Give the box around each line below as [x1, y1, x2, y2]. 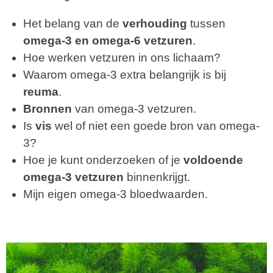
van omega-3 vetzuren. [72, 102, 196, 115]
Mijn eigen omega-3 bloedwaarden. [23, 187, 208, 200]
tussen [187, 16, 225, 30]
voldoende [183, 153, 243, 166]
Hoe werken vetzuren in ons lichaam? [23, 51, 221, 64]
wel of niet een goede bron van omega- [52, 119, 260, 132]
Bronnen [23, 102, 72, 115]
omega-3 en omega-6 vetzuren [23, 34, 193, 47]
